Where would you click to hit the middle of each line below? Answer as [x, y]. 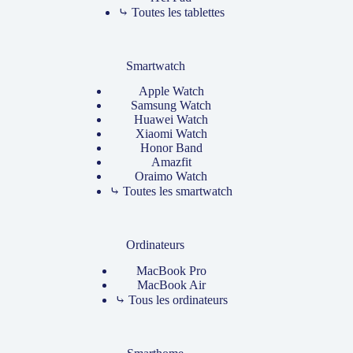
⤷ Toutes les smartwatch [171, 191]
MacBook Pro [171, 271]
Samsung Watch [171, 106]
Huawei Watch [171, 120]
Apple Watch [171, 91]
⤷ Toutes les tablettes [171, 12]
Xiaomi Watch [171, 134]
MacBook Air [171, 285]
